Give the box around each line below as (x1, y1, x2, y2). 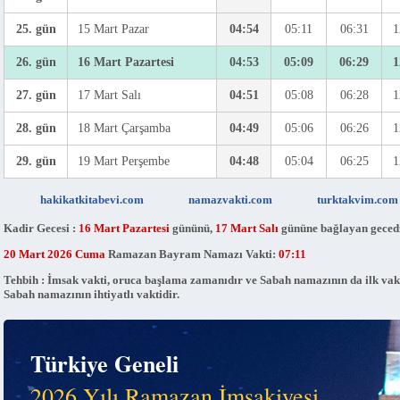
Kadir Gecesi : (4, 221, 79, 235)
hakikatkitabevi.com (40, 193, 144, 206)
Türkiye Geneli (30, 346, 179, 380)
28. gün (15, 121, 56, 135)
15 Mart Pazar (71, 22, 149, 36)
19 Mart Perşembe (71, 154, 170, 168)
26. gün (15, 55, 56, 69)
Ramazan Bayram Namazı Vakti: (105, 247, 279, 261)
